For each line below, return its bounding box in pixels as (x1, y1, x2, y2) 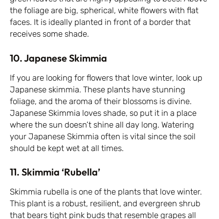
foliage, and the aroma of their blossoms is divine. (10, 96, 192, 106)
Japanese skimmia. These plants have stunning (10, 84, 185, 94)
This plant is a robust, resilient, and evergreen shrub (10, 198, 200, 209)
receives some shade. (10, 29, 89, 39)
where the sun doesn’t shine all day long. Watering (10, 119, 194, 130)
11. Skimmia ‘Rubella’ (10, 166, 100, 178)
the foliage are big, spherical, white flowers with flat (10, 5, 198, 16)
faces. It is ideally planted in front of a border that (10, 17, 191, 27)
